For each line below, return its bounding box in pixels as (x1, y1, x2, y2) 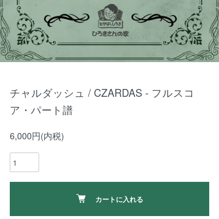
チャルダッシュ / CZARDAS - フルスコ (10, 85, 195, 100)
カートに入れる (95, 194, 143, 204)
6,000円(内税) (10, 129, 64, 142)
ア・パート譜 (10, 102, 73, 117)
